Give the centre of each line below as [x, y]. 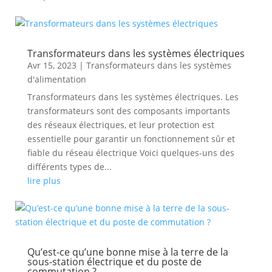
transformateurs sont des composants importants [128, 111]
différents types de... [69, 167]
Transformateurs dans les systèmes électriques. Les [133, 97]
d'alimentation [56, 79]
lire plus [44, 181]
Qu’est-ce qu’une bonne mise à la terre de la [127, 252]
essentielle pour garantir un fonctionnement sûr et [131, 139]
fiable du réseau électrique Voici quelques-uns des [131, 153]
